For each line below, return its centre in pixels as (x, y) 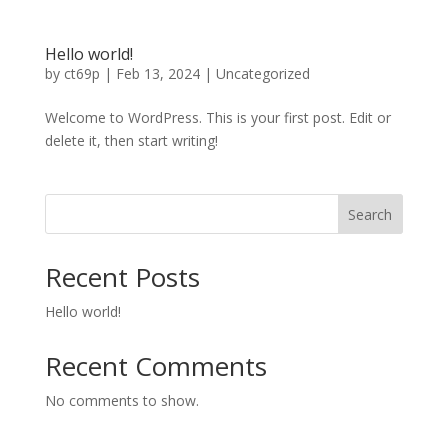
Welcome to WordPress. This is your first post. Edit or (217, 117)
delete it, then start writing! (131, 140)
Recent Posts (122, 276)
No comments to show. (121, 400)
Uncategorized (262, 73)
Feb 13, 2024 (157, 73)
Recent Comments (155, 365)
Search (370, 214)
